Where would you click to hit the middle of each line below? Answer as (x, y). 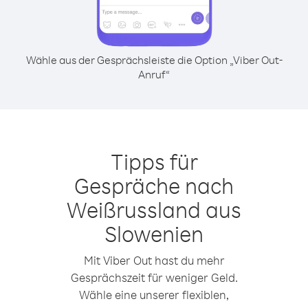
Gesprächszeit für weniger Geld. (154, 277)
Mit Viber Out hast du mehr (154, 260)
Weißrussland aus (154, 209)
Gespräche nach (154, 185)
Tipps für (154, 161)
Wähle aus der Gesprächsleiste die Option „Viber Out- (154, 60)
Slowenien (154, 233)
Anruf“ (154, 74)
